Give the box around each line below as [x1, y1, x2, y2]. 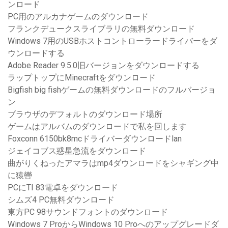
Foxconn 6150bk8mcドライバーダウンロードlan [8, 134, 182, 144]
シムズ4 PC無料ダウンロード [8, 195, 115, 205]
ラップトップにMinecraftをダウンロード [8, 73, 156, 83]
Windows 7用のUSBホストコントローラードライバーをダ [8, 36, 217, 46]
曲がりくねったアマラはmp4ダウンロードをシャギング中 [8, 158, 219, 168]
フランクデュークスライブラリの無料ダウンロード [8, 24, 195, 34]
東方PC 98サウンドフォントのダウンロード [8, 207, 168, 217]
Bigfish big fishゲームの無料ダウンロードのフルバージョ [8, 85, 216, 95]
